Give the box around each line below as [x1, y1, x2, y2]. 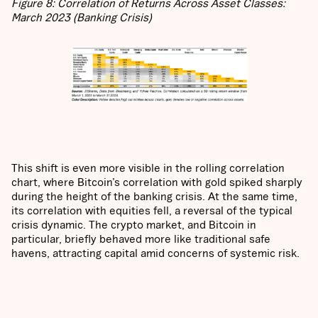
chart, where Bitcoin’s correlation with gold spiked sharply [11, 175, 302, 189]
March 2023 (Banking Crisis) [11, 11, 152, 24]
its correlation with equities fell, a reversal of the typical [11, 204, 292, 217]
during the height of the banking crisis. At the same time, [11, 190, 297, 203]
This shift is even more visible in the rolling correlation [11, 161, 285, 175]
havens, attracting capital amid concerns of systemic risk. [11, 246, 300, 260]
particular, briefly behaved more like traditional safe [11, 232, 270, 246]
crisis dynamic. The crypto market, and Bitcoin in [11, 218, 256, 231]
